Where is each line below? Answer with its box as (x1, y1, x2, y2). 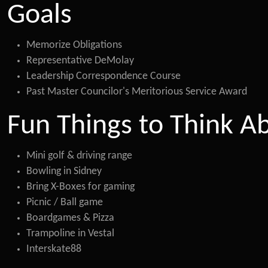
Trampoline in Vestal (26, 229, 114, 239)
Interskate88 (26, 244, 81, 254)
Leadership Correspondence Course (26, 71, 181, 81)
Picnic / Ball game (26, 197, 103, 208)
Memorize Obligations (26, 40, 122, 50)
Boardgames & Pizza (26, 213, 114, 223)
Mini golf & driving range (26, 151, 132, 161)
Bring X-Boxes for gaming (26, 182, 135, 192)
